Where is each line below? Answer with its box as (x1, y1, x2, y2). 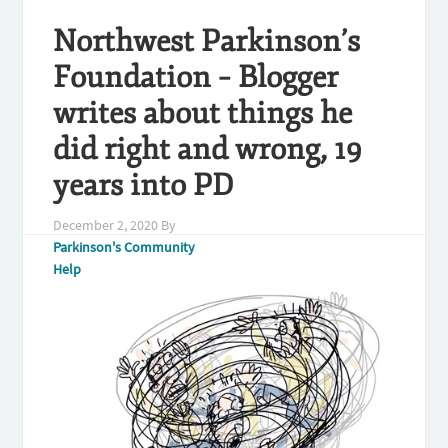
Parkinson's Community (53, 238, 196, 256)
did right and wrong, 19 (53, 131, 363, 168)
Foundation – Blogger (53, 59, 339, 96)
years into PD (53, 167, 235, 204)
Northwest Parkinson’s (53, 23, 361, 60)
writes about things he (53, 95, 353, 132)
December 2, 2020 (53, 216, 159, 234)
